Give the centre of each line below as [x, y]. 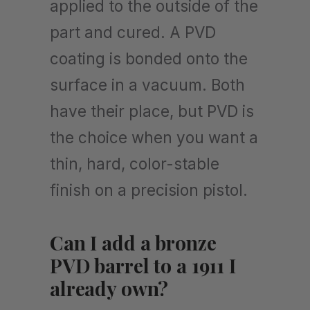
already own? [109, 288]
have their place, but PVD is [152, 111]
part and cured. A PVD [133, 32]
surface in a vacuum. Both [147, 84]
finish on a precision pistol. [149, 190]
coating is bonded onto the [149, 58]
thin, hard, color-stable [135, 163]
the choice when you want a [154, 137]
